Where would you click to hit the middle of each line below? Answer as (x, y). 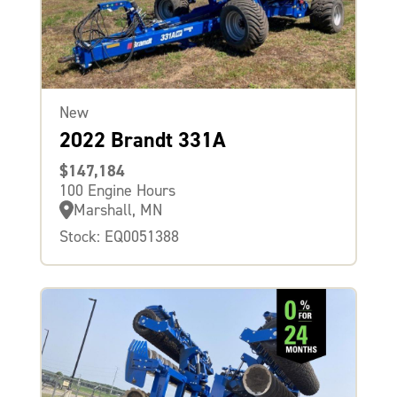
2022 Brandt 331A (142, 140)
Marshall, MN (117, 210)
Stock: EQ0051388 (119, 237)
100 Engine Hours (117, 191)
